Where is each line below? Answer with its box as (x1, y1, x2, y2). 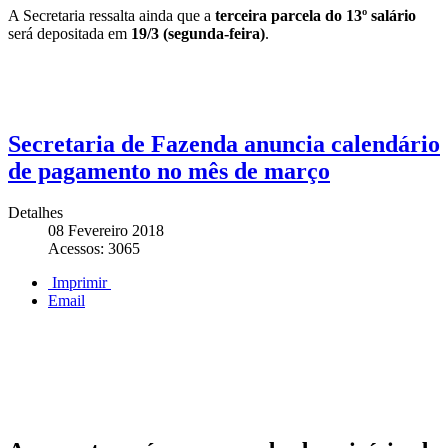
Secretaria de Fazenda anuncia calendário (8, 130, 440, 157)
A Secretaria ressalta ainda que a (8, 6, 215, 24)
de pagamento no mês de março (8, 157, 330, 184)
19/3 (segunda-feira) (131, 24, 265, 42)
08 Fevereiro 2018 (48, 222, 164, 240)
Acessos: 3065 (48, 240, 140, 258)
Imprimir (48, 274, 111, 292)
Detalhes (8, 204, 63, 222)
